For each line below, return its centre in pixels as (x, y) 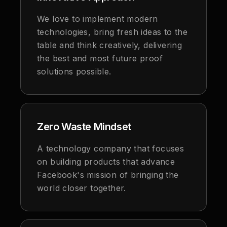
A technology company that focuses (111, 148)
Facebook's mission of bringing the (108, 175)
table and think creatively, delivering (110, 45)
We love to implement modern (98, 19)
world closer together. (82, 188)
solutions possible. (74, 71)
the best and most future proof (100, 58)
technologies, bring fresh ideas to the (112, 32)
